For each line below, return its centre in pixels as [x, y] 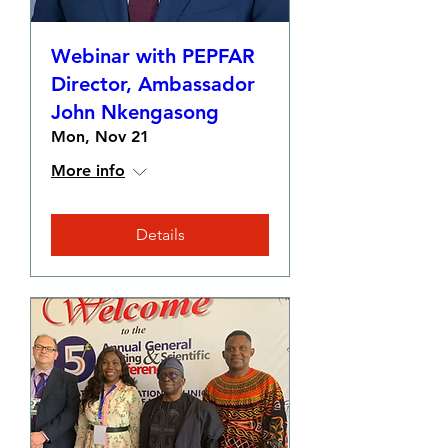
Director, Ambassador [153, 84]
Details [160, 234]
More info [88, 170]
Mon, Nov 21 [100, 136]
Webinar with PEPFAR [153, 56]
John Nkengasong [135, 112]
